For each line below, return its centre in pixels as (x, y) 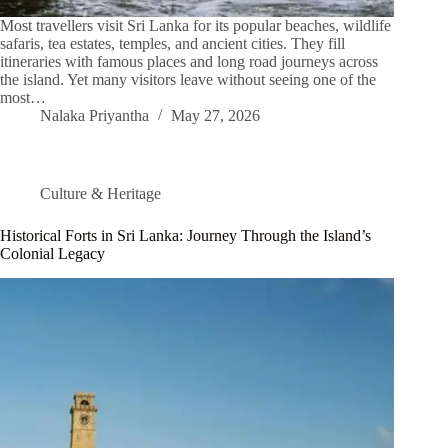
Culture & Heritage (100, 194)
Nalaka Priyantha (94, 116)
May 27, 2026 (215, 116)
